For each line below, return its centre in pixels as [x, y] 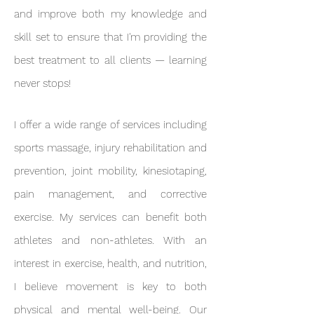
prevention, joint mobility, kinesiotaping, [110, 171]
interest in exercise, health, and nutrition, [110, 264]
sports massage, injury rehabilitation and [110, 148]
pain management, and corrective [110, 194]
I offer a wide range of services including [110, 125]
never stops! [42, 83]
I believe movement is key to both [110, 287]
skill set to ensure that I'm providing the [110, 37]
